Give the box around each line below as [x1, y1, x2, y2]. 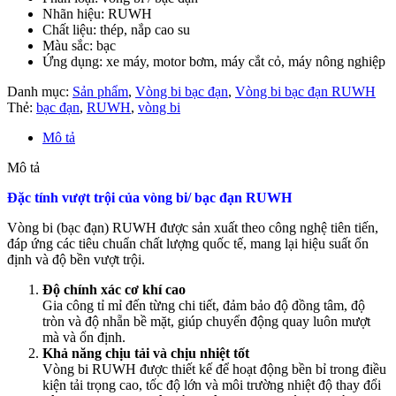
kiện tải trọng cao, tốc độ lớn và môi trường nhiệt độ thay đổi [42, 377, 381, 392]
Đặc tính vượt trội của [7, 189, 143, 205]
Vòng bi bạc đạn [135, 83, 228, 99]
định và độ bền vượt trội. [7, 251, 145, 267]
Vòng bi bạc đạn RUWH [235, 83, 376, 99]
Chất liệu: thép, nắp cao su [42, 21, 190, 37]
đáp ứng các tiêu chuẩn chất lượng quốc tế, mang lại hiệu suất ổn [7, 235, 369, 251]
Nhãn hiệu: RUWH [42, 5, 152, 21]
